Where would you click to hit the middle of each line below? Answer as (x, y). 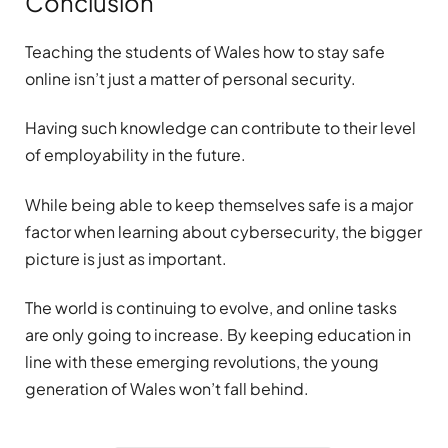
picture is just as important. (127, 258)
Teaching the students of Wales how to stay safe (205, 52)
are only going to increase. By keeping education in (218, 335)
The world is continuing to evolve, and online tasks (211, 308)
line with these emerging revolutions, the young (202, 362)
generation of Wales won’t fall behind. (167, 389)
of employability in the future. (137, 155)
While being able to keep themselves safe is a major (219, 204)
